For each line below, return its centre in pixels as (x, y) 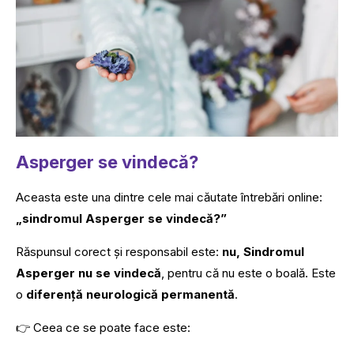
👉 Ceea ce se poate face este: (103, 327)
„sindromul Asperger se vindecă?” (121, 218)
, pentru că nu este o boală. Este (249, 273)
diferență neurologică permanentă (130, 294)
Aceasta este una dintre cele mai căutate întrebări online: (169, 197)
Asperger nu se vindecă (88, 273)
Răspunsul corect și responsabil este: (119, 251)
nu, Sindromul (263, 251)
